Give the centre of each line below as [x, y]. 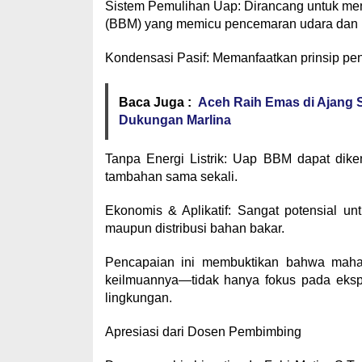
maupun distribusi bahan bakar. [194, 228]
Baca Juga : [155, 102]
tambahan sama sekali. [171, 177]
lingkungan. [138, 298]
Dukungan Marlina [175, 120]
